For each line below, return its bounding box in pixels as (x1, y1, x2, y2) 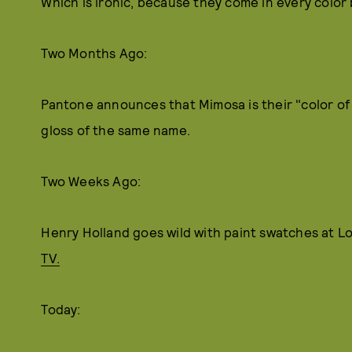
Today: (41, 301, 81, 317)
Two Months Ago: (41, 45, 148, 60)
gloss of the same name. (41, 122, 190, 137)
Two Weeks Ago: (41, 173, 141, 189)
